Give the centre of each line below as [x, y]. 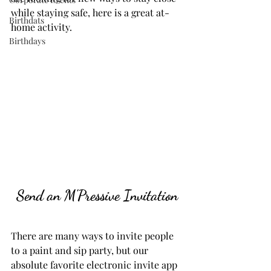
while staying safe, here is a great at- [90, 12]
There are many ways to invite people [93, 236]
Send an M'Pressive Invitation [97, 196]
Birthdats [27, 20]
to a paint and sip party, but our [81, 250]
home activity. [41, 27]
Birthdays [27, 41]
